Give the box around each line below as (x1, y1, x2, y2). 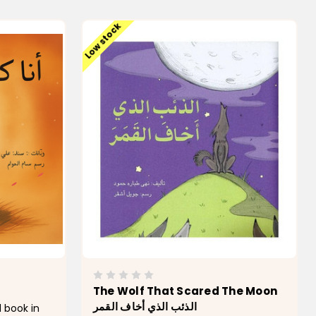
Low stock (82, 20, 124, 62)
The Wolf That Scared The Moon (92, 283, 278, 298)
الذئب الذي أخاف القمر (92, 298, 197, 314)
